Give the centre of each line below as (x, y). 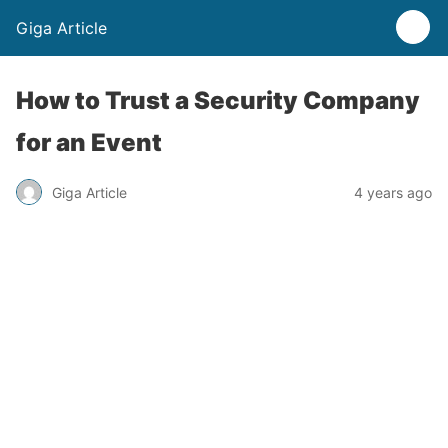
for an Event (89, 142)
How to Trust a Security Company (218, 100)
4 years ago (393, 192)
